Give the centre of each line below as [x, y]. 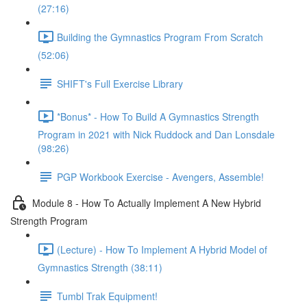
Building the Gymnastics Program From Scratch [160, 37]
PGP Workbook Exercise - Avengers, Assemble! [160, 176]
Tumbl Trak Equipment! [107, 296]
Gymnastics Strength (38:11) [100, 267]
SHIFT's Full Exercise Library [120, 83]
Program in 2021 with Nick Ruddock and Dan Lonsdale [156, 134]
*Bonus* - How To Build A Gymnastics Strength [158, 116]
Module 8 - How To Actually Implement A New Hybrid [147, 202]
